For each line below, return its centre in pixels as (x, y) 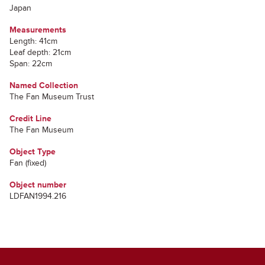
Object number (38, 185)
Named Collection (44, 85)
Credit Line (30, 119)
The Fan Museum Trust (52, 97)
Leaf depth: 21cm (40, 52)
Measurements (38, 30)
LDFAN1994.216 (38, 196)
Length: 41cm (33, 41)
